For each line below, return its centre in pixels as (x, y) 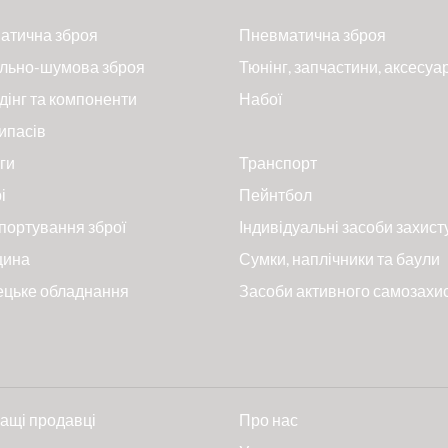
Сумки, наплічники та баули (339, 259)
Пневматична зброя (312, 35)
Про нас (268, 420)
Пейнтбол (275, 195)
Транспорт (278, 163)
